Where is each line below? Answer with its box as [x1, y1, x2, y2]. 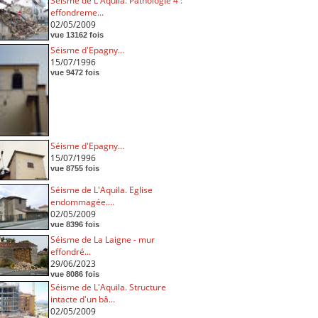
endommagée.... [50, 195, 114, 208]
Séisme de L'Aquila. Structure [50, 280, 166, 293]
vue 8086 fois [50, 269, 99, 278]
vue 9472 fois [50, 67, 99, 77]
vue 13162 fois [50, 30, 104, 39]
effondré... [50, 245, 91, 258]
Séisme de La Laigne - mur [50, 233, 155, 246]
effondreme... [50, 6, 104, 18]
